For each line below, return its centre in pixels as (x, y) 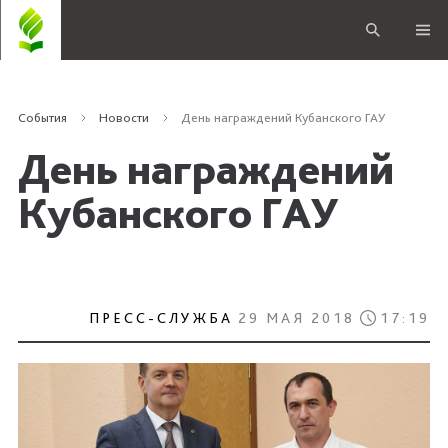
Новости (124, 117)
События (42, 117)
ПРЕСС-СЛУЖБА (161, 318)
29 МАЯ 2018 (296, 318)
